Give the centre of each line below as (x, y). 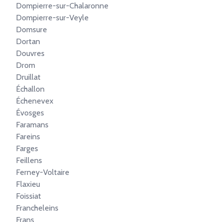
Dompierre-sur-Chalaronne (62, 6)
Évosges (30, 113)
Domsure (31, 29)
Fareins (28, 137)
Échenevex (35, 101)
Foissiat (28, 196)
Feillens (29, 160)
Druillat (28, 77)
